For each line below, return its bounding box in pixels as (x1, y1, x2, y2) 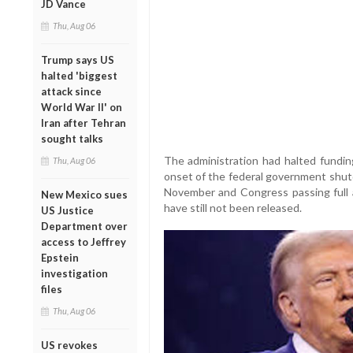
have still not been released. (163, 201, 302, 215)
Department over (41, 219, 128, 232)
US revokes (41, 338, 98, 351)
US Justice (41, 203, 94, 217)
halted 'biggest (41, 69, 117, 82)
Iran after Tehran (41, 116, 126, 129)
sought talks (41, 132, 103, 145)
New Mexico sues (41, 188, 128, 201)
